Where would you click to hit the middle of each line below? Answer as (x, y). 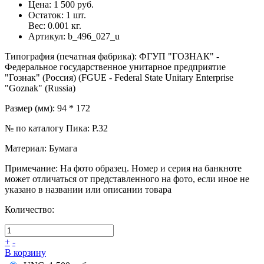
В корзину (25, 253)
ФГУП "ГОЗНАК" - (179, 57)
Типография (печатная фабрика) (70, 57)
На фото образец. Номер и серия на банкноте (151, 169)
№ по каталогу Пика (46, 128)
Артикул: (48, 37)
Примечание (30, 169)
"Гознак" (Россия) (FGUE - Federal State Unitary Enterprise (119, 78)
